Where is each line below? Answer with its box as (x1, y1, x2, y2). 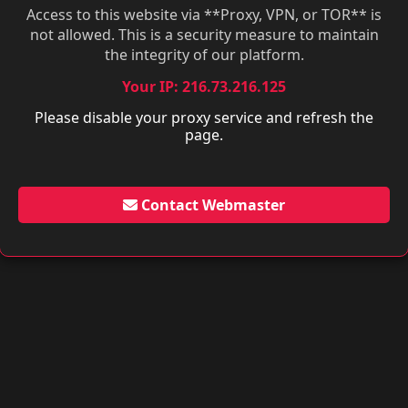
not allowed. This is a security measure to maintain (29, 25, 379, 45)
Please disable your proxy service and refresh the (35, 107, 373, 127)
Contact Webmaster (138, 195, 285, 215)
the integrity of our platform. (104, 45, 304, 65)
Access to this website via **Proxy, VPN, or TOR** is (26, 5, 382, 25)
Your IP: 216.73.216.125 (122, 76, 286, 97)
